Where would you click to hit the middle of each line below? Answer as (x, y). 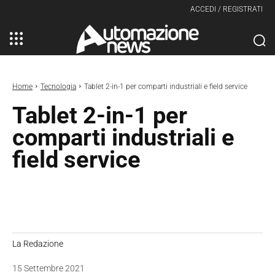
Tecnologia (58, 86)
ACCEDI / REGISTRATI (227, 9)
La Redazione (38, 243)
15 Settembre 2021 (48, 269)
